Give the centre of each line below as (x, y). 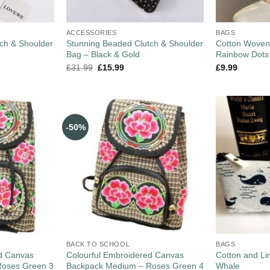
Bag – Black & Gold (103, 54)
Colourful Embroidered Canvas (125, 255)
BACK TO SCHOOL (98, 244)
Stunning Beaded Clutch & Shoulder (134, 43)
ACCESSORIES (91, 32)
